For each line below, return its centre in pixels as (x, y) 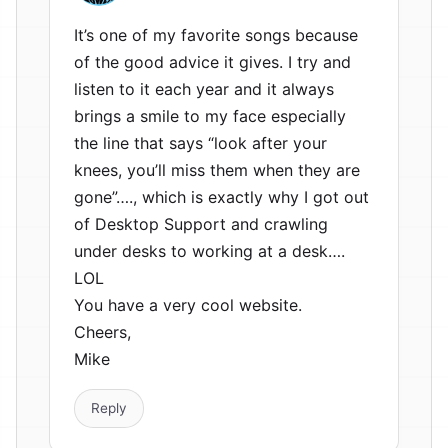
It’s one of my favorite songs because (216, 35)
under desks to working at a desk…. (209, 251)
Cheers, (102, 332)
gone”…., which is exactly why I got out (221, 197)
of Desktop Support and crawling (201, 224)
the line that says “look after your (200, 143)
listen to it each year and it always (204, 89)
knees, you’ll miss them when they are (217, 170)
